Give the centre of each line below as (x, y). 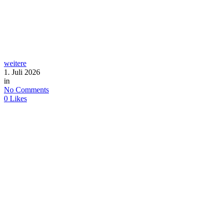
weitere (15, 63)
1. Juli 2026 (22, 72)
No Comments (26, 89)
